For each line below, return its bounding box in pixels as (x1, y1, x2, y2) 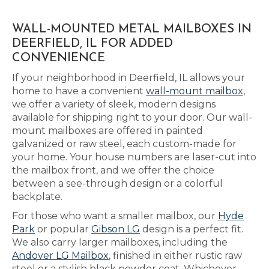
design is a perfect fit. (140, 223, 243, 235)
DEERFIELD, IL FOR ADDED (12, 38, 173, 50)
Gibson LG (91, 223, 140, 235)
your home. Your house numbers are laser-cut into (12, 151, 256, 163)
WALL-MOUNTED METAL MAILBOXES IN (12, 23, 252, 35)
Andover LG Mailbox (12, 250, 109, 261)
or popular (35, 223, 91, 235)
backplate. (12, 191, 62, 202)
